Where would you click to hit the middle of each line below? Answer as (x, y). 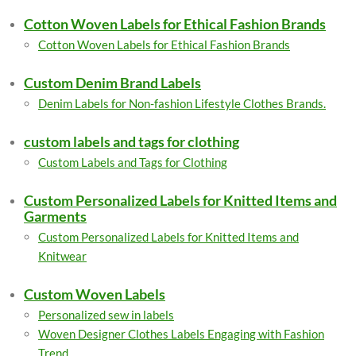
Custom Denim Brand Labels (112, 83)
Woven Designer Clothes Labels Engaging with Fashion (181, 334)
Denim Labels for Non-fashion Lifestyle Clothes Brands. (182, 103)
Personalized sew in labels (106, 315)
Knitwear (62, 256)
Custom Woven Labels (95, 294)
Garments (55, 216)
